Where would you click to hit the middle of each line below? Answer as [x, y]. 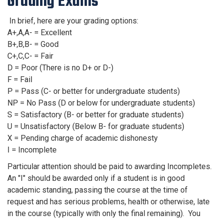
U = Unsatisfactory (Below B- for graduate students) [96, 126]
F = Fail [20, 79]
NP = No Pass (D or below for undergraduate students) [101, 103]
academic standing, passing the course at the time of [98, 190]
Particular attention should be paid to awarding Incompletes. [109, 166]
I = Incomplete [32, 150]
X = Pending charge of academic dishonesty [83, 138]
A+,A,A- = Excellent [40, 33]
